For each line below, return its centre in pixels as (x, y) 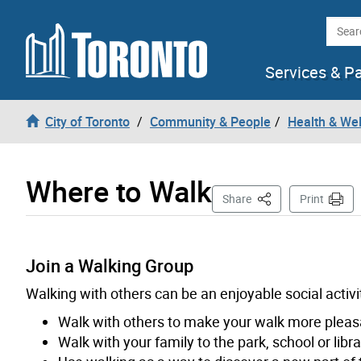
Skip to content (55, 21)
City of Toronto (87, 121)
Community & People (210, 121)
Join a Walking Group (110, 265)
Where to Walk (119, 191)
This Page (280, 197)
